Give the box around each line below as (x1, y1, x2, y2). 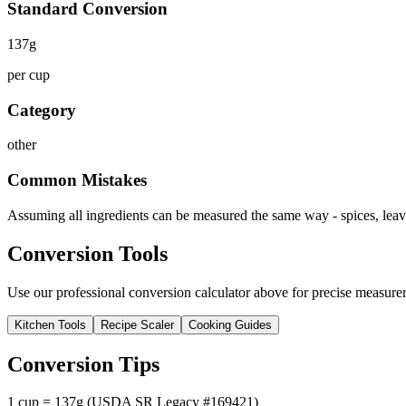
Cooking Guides (188, 317, 272, 332)
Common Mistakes (7, 170, 147, 190)
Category (7, 100, 76, 120)
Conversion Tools (7, 241, 168, 266)
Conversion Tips (7, 352, 159, 376)
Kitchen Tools (14, 317, 86, 332)
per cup (7, 66, 50, 82)
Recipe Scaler (101, 317, 174, 332)
